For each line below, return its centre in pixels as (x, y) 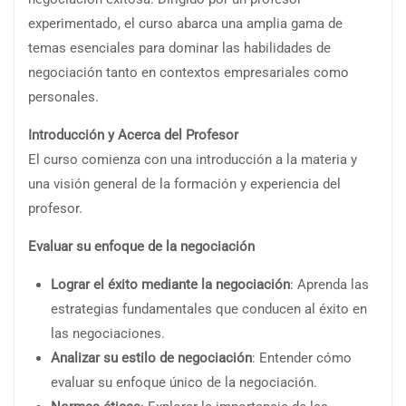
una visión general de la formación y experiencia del (184, 184)
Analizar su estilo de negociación (151, 358)
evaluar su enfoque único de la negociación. (184, 382)
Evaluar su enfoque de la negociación (141, 246)
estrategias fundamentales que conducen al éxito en (209, 309)
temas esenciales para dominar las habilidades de (179, 48)
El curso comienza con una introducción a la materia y (193, 159)
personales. (63, 97)
